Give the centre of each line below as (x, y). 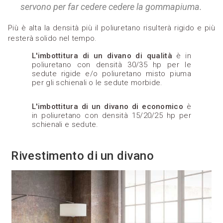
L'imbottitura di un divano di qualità (102, 56)
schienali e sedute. (65, 125)
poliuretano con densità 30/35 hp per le (111, 65)
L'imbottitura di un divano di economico (108, 107)
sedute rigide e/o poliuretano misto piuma (111, 74)
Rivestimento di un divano (81, 156)
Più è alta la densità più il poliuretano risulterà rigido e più (111, 28)
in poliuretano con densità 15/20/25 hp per (111, 116)
